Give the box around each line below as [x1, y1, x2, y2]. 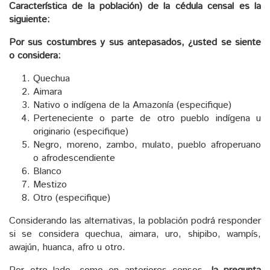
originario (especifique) [33, 124, 128, 139]
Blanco [33, 164, 61, 178]
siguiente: [9, 12, 50, 27]
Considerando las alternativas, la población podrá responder [9, 213, 261, 228]
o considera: [9, 48, 61, 63]
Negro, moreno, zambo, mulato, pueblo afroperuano [33, 137, 261, 152]
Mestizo [33, 177, 67, 192]
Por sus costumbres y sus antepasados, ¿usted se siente [9, 35, 261, 49]
